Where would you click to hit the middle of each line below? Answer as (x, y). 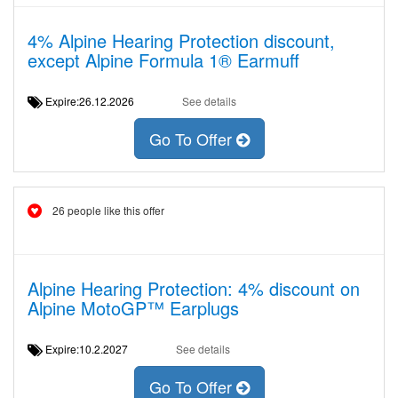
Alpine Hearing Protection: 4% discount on (194, 288)
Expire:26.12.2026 (95, 101)
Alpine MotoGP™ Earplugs (133, 308)
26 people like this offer (108, 210)
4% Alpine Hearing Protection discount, (181, 40)
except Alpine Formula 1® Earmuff (163, 60)
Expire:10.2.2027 (92, 349)
